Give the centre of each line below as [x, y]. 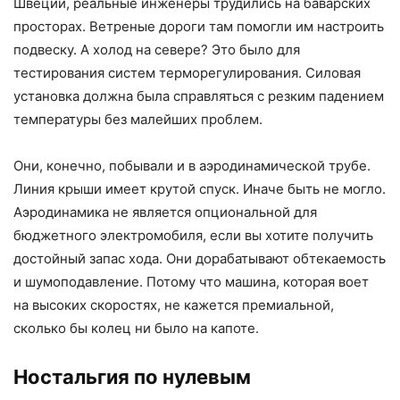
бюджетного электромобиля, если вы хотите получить [193, 236]
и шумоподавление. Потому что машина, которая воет [191, 282]
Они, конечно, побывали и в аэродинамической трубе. [192, 166]
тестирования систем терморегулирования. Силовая [187, 73]
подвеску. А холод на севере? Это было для [157, 50]
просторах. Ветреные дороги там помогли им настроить [199, 27]
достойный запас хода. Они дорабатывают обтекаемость [200, 259]
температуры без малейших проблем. [138, 120]
